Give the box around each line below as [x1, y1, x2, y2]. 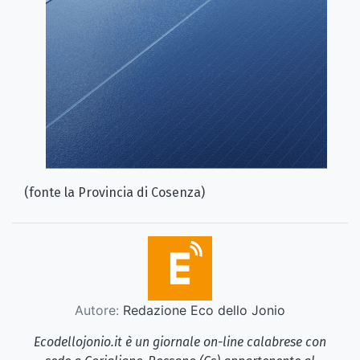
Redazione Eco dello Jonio [119, 302, 285, 319]
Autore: [75, 302, 119, 319]
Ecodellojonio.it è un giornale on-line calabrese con [34, 334, 326, 350]
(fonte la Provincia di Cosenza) [24, 185, 205, 201]
